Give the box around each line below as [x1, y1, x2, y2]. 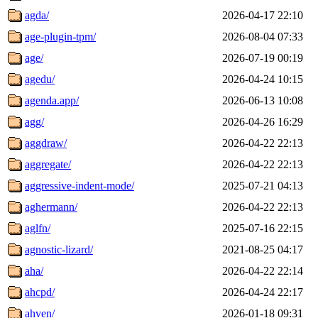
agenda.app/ [25, 94, 79, 106]
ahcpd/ [25, 285, 55, 298]
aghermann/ [25, 200, 77, 213]
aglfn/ [25, 221, 50, 234]
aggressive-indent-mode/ [25, 179, 134, 192]
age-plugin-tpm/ [25, 30, 96, 43]
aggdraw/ [25, 136, 67, 149]
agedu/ [25, 72, 55, 85]
